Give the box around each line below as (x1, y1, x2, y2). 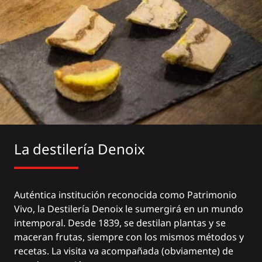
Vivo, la (14, 202, 47, 215)
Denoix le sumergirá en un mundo (89, 202, 243, 215)
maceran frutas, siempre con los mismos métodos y (14, 230, 244, 243)
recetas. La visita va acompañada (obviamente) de (14, 244, 233, 257)
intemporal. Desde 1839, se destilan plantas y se (14, 216, 226, 229)
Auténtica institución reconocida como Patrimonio (14, 188, 237, 201)
